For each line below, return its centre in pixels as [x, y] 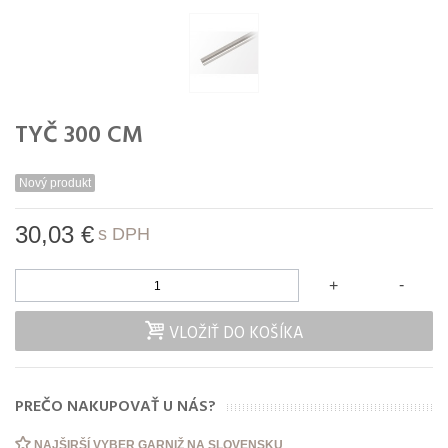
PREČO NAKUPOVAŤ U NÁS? [115, 406]
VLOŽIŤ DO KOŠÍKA [236, 333]
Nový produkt [55, 183]
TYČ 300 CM [79, 136]
